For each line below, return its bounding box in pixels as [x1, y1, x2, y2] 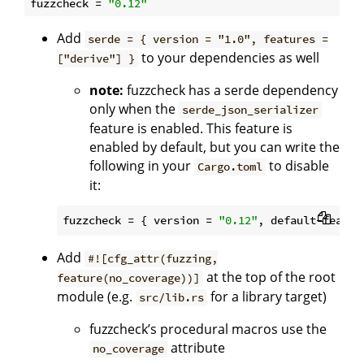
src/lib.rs [139, 290, 205, 305]
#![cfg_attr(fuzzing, [88, 251, 219, 266]
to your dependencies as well [138, 49, 320, 67]
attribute [167, 339, 226, 357]
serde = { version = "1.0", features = [88, 32, 329, 47]
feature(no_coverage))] [57, 271, 200, 286]
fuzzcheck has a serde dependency [123, 81, 338, 100]
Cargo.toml [197, 159, 263, 175]
